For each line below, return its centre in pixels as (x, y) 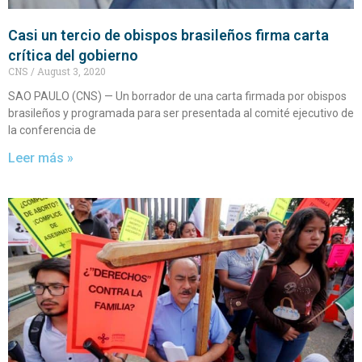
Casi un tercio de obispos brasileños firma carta (168, 36)
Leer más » (41, 158)
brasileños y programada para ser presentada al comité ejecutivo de (181, 114)
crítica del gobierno (73, 56)
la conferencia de (52, 130)
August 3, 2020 (70, 72)
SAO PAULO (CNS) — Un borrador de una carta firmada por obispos (177, 97)
